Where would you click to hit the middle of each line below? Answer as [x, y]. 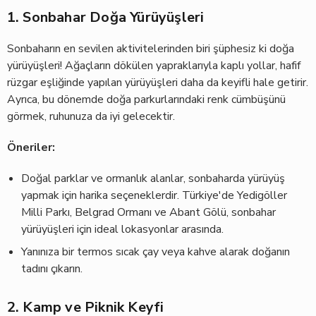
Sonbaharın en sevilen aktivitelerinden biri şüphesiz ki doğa [150, 49]
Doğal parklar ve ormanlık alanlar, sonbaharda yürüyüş [153, 178]
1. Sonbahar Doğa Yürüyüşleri [105, 17]
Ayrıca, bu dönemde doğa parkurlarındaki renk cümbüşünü [146, 99]
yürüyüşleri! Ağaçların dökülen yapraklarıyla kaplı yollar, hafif [153, 66]
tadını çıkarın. [51, 269]
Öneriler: [31, 147]
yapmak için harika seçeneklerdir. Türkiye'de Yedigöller [154, 195]
